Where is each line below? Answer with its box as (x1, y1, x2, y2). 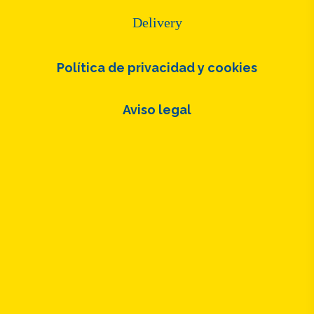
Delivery (132, 14, 182, 30)
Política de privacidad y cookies (57, 60, 257, 75)
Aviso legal (123, 102, 191, 117)
